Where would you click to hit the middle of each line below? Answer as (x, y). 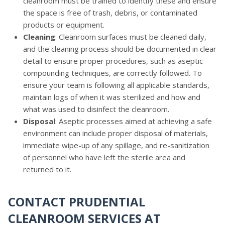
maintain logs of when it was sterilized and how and (112, 97)
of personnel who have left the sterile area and (104, 157)
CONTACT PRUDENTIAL (77, 201)
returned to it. (47, 169)
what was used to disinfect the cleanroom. (96, 109)
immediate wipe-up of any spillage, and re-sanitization (116, 145)
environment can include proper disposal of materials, (116, 133)
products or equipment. (64, 24)
